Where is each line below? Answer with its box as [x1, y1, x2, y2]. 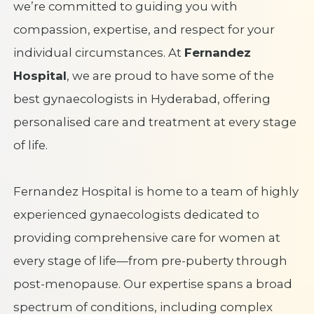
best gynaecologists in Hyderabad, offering [13, 91, 271, 106]
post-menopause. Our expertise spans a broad [13, 276, 292, 291]
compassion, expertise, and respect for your [13, 22, 275, 36]
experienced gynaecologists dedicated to [13, 207, 259, 221]
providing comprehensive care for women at [13, 230, 280, 245]
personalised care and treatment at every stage [13, 114, 296, 129]
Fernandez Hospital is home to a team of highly [13, 184, 299, 198]
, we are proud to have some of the [66, 68, 274, 83]
